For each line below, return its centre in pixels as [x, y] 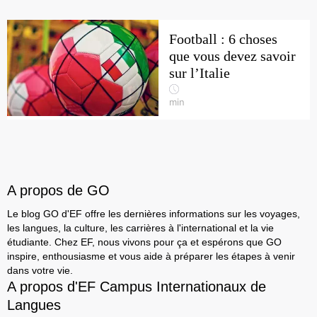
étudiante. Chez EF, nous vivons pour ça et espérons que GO [144, 242]
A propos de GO [58, 190]
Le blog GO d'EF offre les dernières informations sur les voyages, [154, 214]
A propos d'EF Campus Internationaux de [137, 287]
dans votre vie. [40, 270]
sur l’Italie [200, 73]
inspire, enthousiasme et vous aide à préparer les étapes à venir [151, 256]
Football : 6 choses [223, 39]
